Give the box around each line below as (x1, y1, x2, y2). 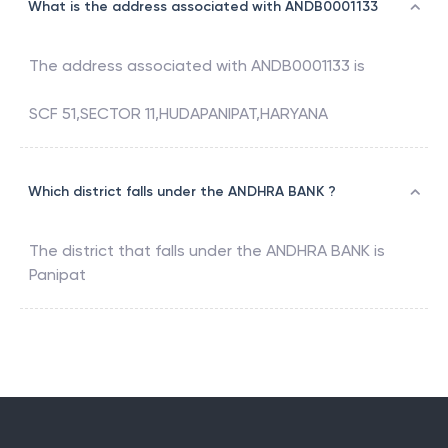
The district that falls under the (29, 241, 266, 261)
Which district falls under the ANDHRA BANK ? (28, 183, 336, 201)
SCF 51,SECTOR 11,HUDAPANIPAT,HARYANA (29, 104, 328, 124)
